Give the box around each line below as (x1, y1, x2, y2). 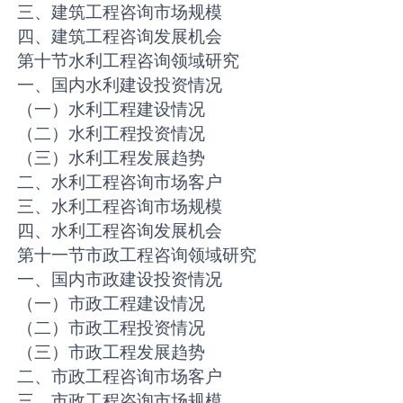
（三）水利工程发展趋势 (17, 147, 206, 169)
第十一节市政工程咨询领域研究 (17, 244, 257, 266)
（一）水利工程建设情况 (17, 98, 206, 121)
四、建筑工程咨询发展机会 (17, 25, 223, 48)
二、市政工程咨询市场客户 (17, 365, 223, 388)
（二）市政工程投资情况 (17, 317, 206, 339)
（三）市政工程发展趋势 (17, 341, 206, 363)
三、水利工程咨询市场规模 (17, 195, 223, 218)
